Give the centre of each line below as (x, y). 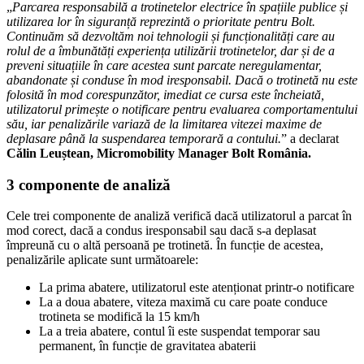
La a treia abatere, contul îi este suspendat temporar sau (180, 331)
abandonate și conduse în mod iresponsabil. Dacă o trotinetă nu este (182, 80)
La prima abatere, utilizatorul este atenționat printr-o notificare (197, 288)
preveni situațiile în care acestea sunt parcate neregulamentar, (164, 65)
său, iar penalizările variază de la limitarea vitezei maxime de (164, 123)
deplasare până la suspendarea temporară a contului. (144, 138)
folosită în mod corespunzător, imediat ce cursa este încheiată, (165, 94)
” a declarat (310, 138)
